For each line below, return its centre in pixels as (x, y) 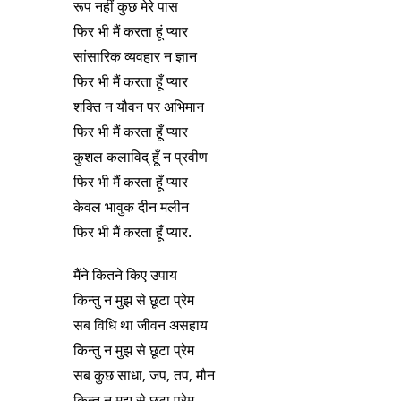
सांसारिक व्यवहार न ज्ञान (135, 57)
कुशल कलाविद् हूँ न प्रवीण (140, 157)
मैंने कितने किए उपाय (125, 275)
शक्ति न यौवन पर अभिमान (138, 107)
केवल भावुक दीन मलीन (131, 207)
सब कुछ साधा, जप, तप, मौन (144, 375)
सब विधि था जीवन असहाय (140, 325)
